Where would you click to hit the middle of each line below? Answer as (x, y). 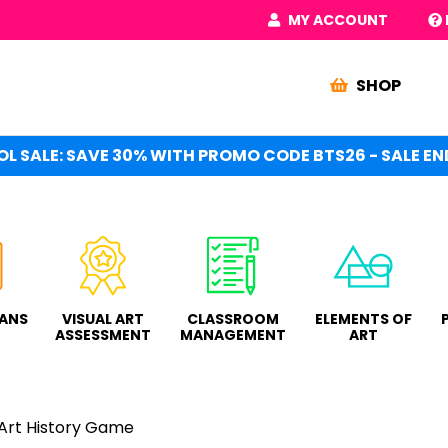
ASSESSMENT (103, 335)
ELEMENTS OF (363, 319)
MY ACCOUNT (336, 20)
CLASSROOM (233, 319)
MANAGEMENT (233, 335)
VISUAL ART (103, 319)
